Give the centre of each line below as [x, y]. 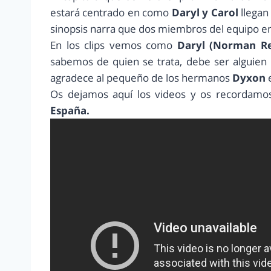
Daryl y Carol [205, 13]
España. [70, 111]
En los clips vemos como [112, 45]
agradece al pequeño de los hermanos [141, 78]
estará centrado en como [110, 13]
